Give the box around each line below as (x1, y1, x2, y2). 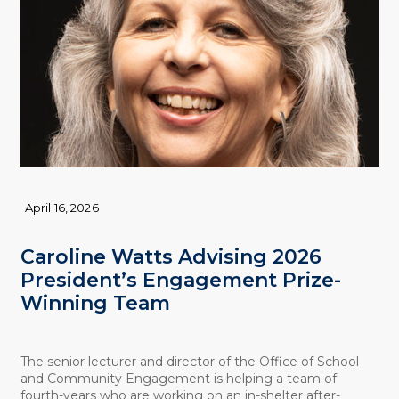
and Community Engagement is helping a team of (20, 370, 337, 387)
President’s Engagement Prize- (20, 268, 341, 293)
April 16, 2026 (24, 200, 99, 216)
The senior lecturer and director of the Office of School (20, 353, 359, 370)
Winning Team (20, 291, 170, 316)
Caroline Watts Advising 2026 (20, 245, 322, 270)
